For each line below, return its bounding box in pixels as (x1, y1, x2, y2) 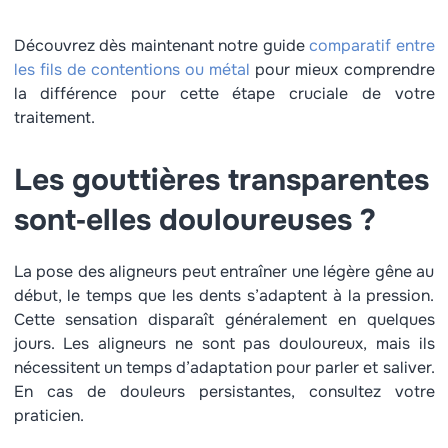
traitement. (13, 107, 95, 128)
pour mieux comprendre (250, 59, 435, 80)
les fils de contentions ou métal (13, 59, 251, 80)
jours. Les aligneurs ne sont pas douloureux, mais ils (13, 333, 435, 354)
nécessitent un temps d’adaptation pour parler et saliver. (13, 357, 435, 378)
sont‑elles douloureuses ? (13, 201, 376, 239)
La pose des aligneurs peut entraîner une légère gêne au (13, 261, 435, 282)
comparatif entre (304, 35, 435, 56)
